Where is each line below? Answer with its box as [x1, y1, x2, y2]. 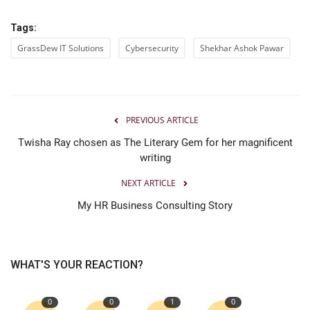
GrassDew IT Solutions [17, 42, 104, 55]
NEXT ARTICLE [120, 177, 176, 190]
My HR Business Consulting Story [77, 199, 232, 212]
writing [139, 152, 171, 165]
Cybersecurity [125, 42, 179, 55]
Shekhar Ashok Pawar [200, 42, 284, 55]
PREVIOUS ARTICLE [125, 114, 199, 127]
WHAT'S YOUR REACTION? [10, 258, 143, 272]
